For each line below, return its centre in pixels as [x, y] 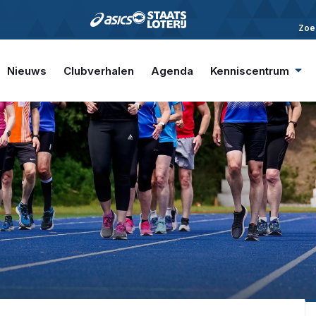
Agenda [172, 71]
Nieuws [27, 71]
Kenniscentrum [250, 71]
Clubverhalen [99, 71]
